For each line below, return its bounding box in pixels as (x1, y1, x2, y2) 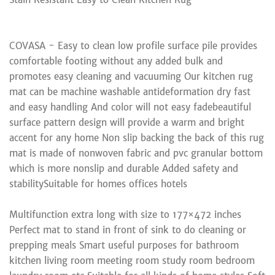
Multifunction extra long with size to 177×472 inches (9, 208, 241, 220)
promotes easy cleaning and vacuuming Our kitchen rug (9, 70, 253, 82)
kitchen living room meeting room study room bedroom (9, 254, 255, 266)
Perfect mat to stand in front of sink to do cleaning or (9, 223, 246, 236)
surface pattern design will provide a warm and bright (9, 116, 244, 128)
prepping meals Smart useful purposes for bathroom (9, 239, 239, 251)
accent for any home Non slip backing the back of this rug (9, 131, 264, 144)
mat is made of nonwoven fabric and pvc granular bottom (9, 147, 263, 159)
